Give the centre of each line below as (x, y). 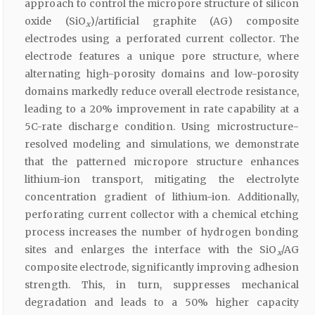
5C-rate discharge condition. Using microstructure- (162, 127)
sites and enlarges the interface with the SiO (151, 250)
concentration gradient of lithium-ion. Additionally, (162, 197)
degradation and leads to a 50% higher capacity (162, 303)
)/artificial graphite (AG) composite (194, 21)
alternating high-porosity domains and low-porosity (162, 74)
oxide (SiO (56, 21)
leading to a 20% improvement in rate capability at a (162, 109)
